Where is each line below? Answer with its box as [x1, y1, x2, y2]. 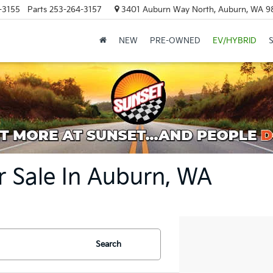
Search [96, 239, 121, 249]
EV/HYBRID [212, 36, 257, 46]
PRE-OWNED [149, 36, 200, 46]
